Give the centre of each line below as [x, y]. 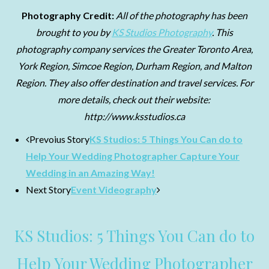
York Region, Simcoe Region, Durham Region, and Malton [134, 66]
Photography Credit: [69, 15]
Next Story [48, 189]
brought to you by [74, 32]
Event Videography [114, 189]
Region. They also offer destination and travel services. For [134, 83]
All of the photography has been [182, 15]
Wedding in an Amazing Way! [90, 173]
